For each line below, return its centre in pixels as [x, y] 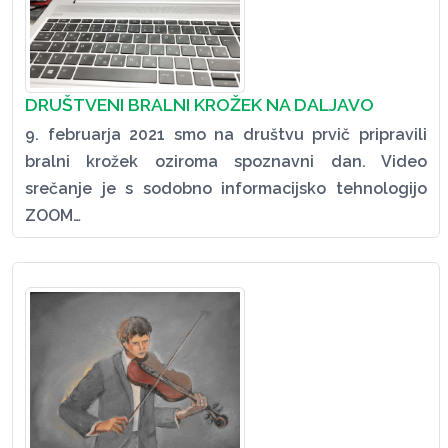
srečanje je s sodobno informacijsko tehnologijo [226, 189]
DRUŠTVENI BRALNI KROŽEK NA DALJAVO [199, 105]
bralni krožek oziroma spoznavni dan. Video [226, 162]
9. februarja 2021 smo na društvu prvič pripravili [226, 135]
